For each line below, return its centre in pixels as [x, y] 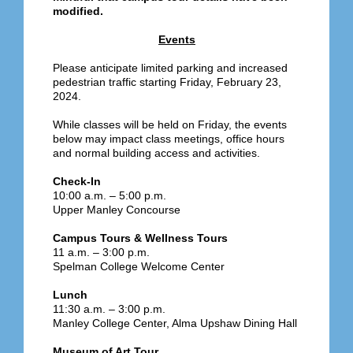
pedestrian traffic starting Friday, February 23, [167, 82]
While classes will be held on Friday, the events [170, 125]
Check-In [77, 182]
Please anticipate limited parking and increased [170, 68]
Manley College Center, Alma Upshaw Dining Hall [175, 323]
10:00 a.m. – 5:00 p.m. [110, 196]
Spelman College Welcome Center [139, 267]
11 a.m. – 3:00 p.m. [101, 253]
